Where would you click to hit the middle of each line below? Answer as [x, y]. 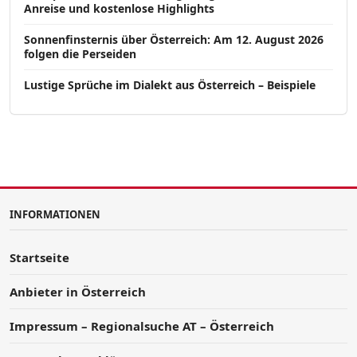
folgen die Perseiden [80, 53]
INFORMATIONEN [55, 214]
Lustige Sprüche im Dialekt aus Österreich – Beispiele [170, 84]
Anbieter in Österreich [78, 291]
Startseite [39, 257]
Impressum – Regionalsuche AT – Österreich [142, 326]
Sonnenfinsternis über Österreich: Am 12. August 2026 [174, 39]
